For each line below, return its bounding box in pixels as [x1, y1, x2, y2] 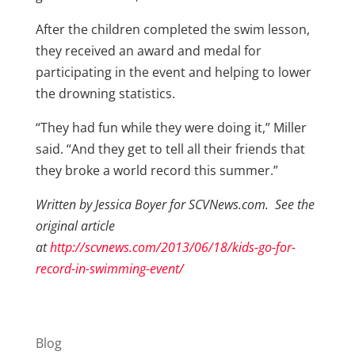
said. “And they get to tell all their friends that [35, 139, 305, 158]
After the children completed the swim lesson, [35, 20, 310, 38]
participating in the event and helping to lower [35, 63, 311, 81]
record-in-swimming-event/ [35, 259, 184, 277]
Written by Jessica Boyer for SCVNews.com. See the [35, 195, 315, 213]
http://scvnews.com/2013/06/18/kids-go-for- [49, 238, 296, 256]
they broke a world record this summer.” [35, 161, 278, 179]
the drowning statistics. [35, 84, 175, 102]
